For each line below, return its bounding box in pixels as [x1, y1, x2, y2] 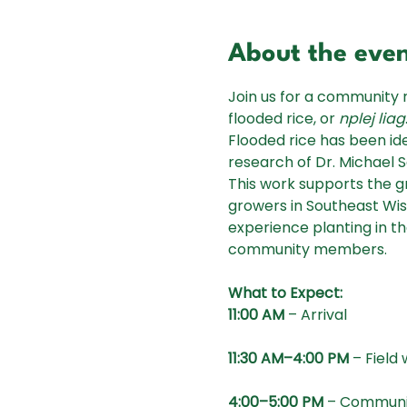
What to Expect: [227, 283, 342, 304]
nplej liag [338, 108, 405, 130]
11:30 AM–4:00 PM [227, 348, 349, 370]
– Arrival [283, 304, 347, 326]
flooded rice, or [227, 108, 339, 130]
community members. [227, 239, 387, 261]
